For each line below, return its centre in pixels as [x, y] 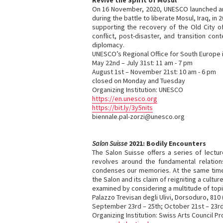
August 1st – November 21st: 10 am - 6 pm [154, 72]
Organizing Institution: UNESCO [137, 90]
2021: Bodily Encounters [167, 143]
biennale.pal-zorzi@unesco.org [138, 116]
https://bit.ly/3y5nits [122, 108]
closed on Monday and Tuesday [138, 81]
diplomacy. [108, 45]
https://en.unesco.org [124, 99]
